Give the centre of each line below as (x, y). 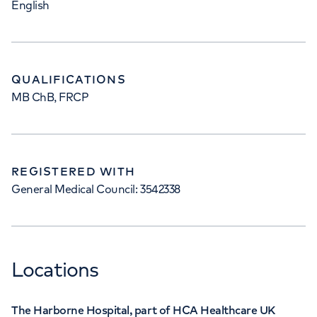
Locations (55, 269)
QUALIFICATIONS (69, 79)
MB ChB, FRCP (50, 97)
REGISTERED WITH (74, 171)
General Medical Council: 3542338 (96, 189)
